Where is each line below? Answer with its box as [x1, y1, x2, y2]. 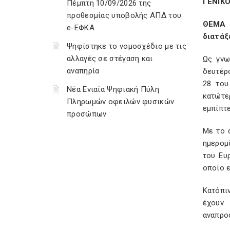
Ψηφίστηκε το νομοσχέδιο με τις [67, 42, 186, 51]
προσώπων [67, 109, 107, 119]
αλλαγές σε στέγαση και [67, 54, 153, 63]
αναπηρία [67, 66, 100, 75]
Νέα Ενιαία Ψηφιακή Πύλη [67, 85, 159, 94]
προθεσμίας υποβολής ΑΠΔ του [67, 11, 182, 20]
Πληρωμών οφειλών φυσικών [67, 97, 175, 106]
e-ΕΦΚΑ [67, 23, 94, 32]
